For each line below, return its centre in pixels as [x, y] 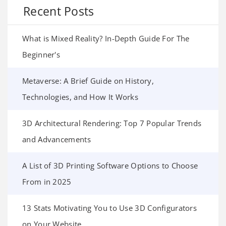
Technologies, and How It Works [80, 97]
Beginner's [41, 54]
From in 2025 [47, 181]
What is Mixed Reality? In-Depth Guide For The [106, 38]
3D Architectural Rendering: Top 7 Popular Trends [112, 123]
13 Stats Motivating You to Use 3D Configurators [110, 208]
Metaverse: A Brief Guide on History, [88, 80]
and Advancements [56, 139]
